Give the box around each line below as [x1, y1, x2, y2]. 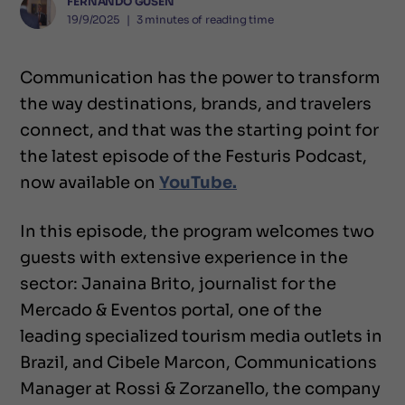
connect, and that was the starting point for [20, 119, 379, 140]
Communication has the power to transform [20, 67, 380, 88]
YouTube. [159, 172, 238, 193]
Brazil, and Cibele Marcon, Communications [20, 352, 377, 372]
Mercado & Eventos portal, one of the [20, 299, 322, 320]
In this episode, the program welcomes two [20, 221, 374, 241]
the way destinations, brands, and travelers [20, 93, 372, 114]
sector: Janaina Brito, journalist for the [20, 273, 336, 294]
